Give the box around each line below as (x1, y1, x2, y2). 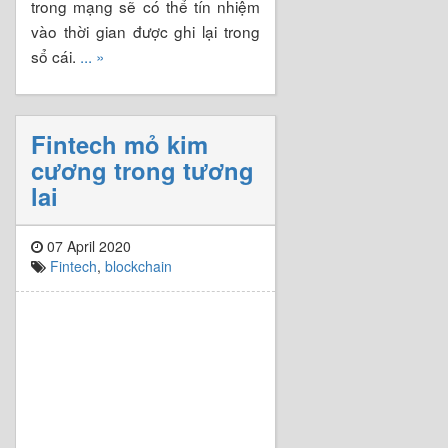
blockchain (105, 255, 172, 276)
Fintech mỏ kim (31, 126, 208, 161)
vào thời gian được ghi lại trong (31, 19, 260, 42)
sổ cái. (31, 44, 80, 67)
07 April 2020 (43, 235, 131, 256)
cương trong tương (31, 152, 254, 187)
